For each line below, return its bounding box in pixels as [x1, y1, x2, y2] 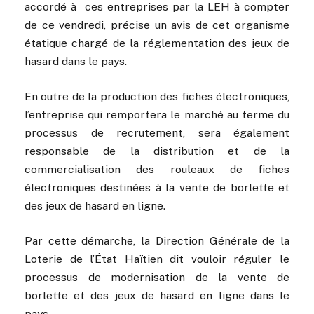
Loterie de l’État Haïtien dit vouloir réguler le [25, 252, 289, 266]
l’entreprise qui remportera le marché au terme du [25, 108, 289, 122]
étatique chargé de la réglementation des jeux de [25, 36, 289, 50]
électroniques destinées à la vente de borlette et [25, 181, 289, 195]
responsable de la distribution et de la [25, 144, 289, 158]
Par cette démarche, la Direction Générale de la [25, 234, 289, 248]
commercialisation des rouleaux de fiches [25, 163, 289, 177]
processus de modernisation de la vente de [25, 271, 289, 285]
